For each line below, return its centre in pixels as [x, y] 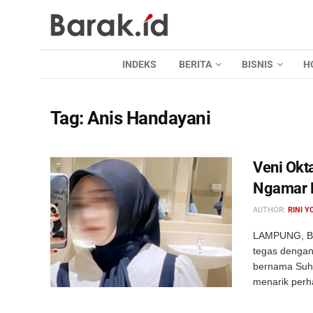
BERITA [195, 64]
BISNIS [257, 64]
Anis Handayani [149, 118]
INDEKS [139, 64]
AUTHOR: [270, 210]
